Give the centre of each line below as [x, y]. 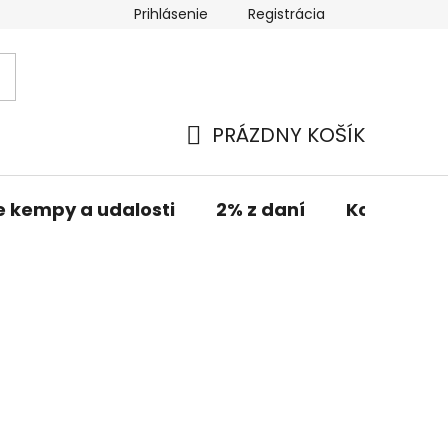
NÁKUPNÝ [231, 158]
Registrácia [286, 14]
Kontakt [384, 209]
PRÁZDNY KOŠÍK [288, 134]
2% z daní [260, 209]
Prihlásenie [171, 14]
